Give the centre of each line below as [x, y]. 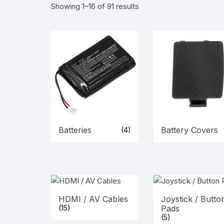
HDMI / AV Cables [93, 199]
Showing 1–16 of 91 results [95, 6]
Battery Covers [189, 130]
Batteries [75, 130]
